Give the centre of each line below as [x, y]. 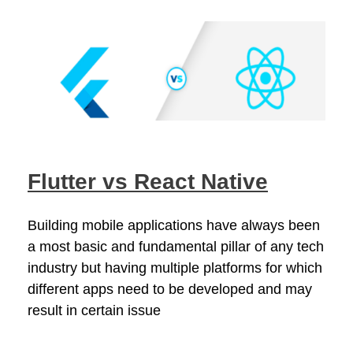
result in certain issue [94, 311]
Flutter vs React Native [148, 182]
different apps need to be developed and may [170, 290]
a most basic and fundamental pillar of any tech [176, 247]
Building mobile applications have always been [174, 226]
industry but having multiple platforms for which [175, 268]
